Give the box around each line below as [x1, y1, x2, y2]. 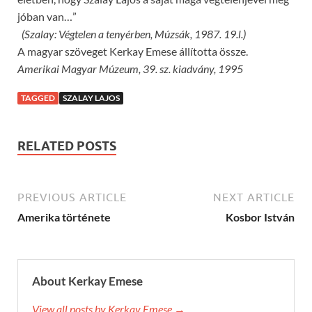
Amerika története [17, 210, 111, 224]
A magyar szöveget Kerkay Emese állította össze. [17, 44, 248, 58]
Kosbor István [226, 210, 295, 224]
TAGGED [21, 92, 55, 103]
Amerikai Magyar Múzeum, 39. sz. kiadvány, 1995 [17, 61, 243, 75]
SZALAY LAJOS [63, 92, 120, 103]
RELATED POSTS [17, 138, 116, 153]
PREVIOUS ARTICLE [17, 190, 127, 203]
